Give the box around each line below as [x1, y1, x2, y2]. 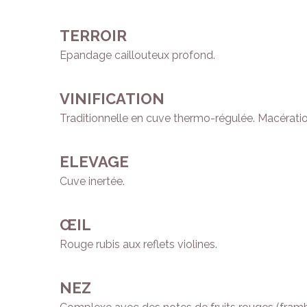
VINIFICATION [60, 90, 164, 108]
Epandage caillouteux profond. [60, 49, 215, 62]
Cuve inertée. [60, 175, 125, 188]
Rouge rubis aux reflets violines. [60, 238, 217, 251]
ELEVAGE [60, 153, 129, 171]
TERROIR [60, 27, 127, 45]
